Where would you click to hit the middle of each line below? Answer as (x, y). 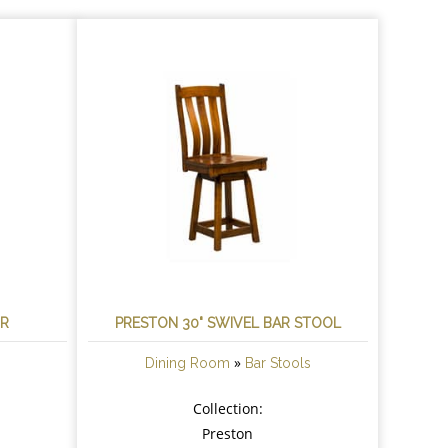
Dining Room (187, 362)
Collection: (227, 408)
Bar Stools (277, 362)
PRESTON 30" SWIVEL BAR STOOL (227, 322)
